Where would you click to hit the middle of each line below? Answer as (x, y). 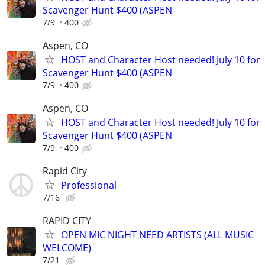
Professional (89, 185)
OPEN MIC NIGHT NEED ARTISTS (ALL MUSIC (157, 235)
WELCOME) (67, 248)
